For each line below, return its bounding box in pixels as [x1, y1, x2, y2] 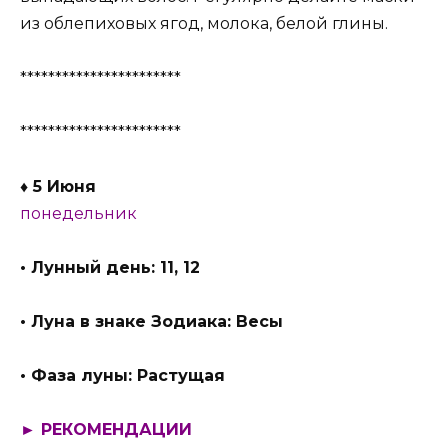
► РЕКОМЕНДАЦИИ [20, 420, 192, 440]
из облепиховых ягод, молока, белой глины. [20, 14, 388, 34]
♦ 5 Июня [20, 176, 96, 196]
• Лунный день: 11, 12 [20, 257, 200, 277]
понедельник [20, 203, 137, 223]
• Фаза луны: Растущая [20, 366, 225, 386]
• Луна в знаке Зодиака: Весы [20, 312, 283, 332]
